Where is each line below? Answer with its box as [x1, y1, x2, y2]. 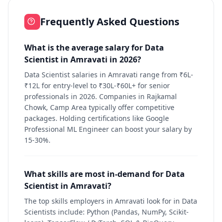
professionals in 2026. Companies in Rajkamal [24, 92, 177, 101]
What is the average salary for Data [24, 42, 164, 53]
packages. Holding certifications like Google [24, 113, 169, 123]
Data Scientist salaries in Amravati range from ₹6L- [24, 70, 193, 79]
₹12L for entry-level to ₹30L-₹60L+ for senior [24, 81, 170, 90]
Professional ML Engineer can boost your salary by [24, 124, 192, 134]
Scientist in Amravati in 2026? [24, 54, 141, 65]
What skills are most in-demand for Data [24, 168, 185, 179]
